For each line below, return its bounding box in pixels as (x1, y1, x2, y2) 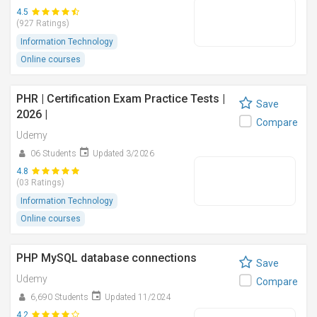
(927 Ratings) (16, 18, 69, 28)
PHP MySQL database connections (16, 251, 197, 265)
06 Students (30, 149, 76, 158)
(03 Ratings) (16, 178, 64, 188)
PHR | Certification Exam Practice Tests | (16, 92, 225, 105)
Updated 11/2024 (105, 292, 171, 302)
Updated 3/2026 (93, 149, 154, 158)
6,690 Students (30, 292, 88, 302)
